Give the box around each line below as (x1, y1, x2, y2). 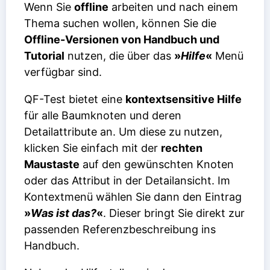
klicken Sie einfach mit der (24, 141, 161, 154)
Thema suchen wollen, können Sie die (24, 16, 216, 30)
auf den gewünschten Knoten (80, 157, 234, 171)
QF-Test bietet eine (24, 92, 125, 105)
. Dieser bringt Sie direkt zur (103, 206, 245, 219)
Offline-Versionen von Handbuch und (24, 33, 219, 46)
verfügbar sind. (24, 65, 102, 78)
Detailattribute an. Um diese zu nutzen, (24, 125, 222, 138)
